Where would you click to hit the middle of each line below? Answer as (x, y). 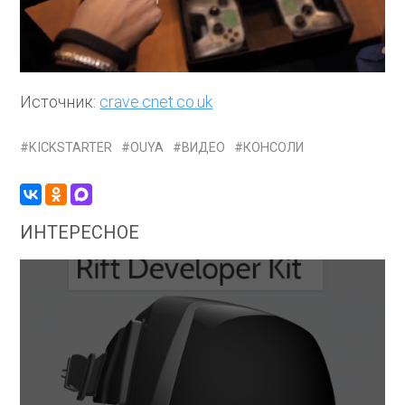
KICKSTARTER (71, 148)
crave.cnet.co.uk (156, 102)
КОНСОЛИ (274, 148)
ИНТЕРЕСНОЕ (80, 233)
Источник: (60, 102)
